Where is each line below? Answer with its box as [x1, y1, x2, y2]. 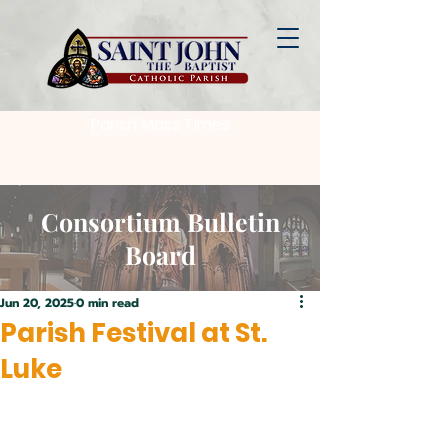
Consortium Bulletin [40, 205, 280, 238]
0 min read [76, 294, 139, 312]
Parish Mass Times [90, 113, 230, 136]
